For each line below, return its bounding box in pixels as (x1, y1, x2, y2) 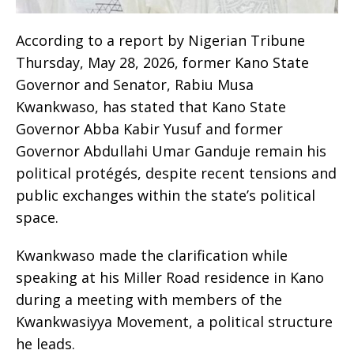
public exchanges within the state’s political (16, 186, 315, 205)
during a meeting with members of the (16, 290, 282, 310)
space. (16, 208, 58, 228)
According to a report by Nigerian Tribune (16, 31, 305, 51)
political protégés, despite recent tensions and (16, 164, 337, 183)
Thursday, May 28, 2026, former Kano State (16, 53, 309, 73)
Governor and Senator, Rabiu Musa (16, 75, 254, 95)
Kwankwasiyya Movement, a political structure (16, 312, 333, 332)
